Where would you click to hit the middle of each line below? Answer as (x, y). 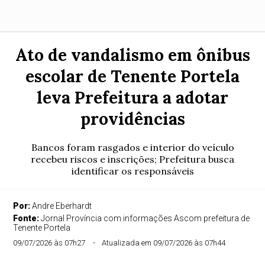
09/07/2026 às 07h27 (49, 243)
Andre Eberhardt (62, 206)
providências (132, 119)
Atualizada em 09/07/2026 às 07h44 (164, 243)
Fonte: (27, 218)
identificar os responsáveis (132, 171)
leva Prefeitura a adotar (132, 98)
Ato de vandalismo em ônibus (132, 55)
